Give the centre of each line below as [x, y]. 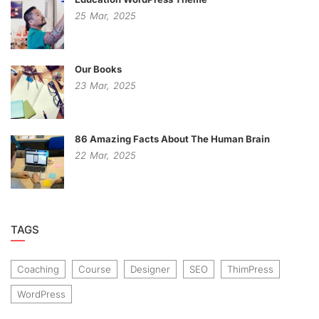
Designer [150, 269]
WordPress [41, 294]
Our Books [98, 69]
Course [95, 269]
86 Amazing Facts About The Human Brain [172, 139]
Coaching [38, 269]
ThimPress [250, 269]
